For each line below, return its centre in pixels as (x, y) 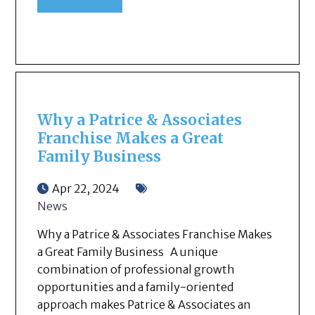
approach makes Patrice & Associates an (144, 304)
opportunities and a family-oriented (136, 287)
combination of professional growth (136, 269)
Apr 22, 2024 (86, 188)
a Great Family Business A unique (128, 251)
